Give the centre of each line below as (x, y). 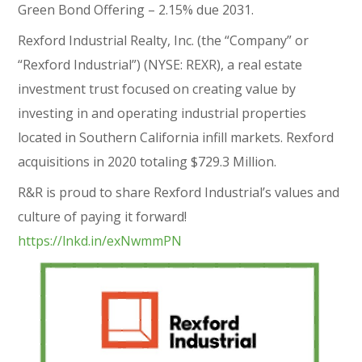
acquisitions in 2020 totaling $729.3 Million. (147, 162)
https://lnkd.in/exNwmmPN (100, 241)
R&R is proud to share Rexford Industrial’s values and (179, 192)
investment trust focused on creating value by (157, 89)
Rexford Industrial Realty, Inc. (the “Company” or (164, 40)
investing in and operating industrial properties (162, 113)
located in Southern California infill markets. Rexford (176, 137)
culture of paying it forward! (103, 217)
